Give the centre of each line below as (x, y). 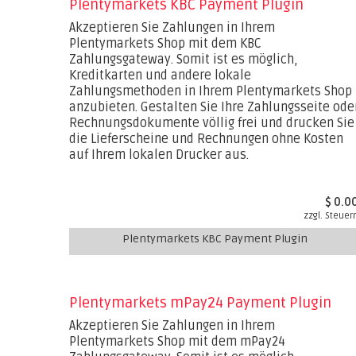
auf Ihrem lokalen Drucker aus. (159, 155)
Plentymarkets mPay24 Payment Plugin (200, 303)
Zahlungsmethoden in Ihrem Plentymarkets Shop (211, 91)
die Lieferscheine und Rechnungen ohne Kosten (206, 139)
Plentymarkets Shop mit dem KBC (165, 44)
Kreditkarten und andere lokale (160, 75)
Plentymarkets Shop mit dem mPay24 (177, 342)
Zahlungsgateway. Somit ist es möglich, (184, 60)
